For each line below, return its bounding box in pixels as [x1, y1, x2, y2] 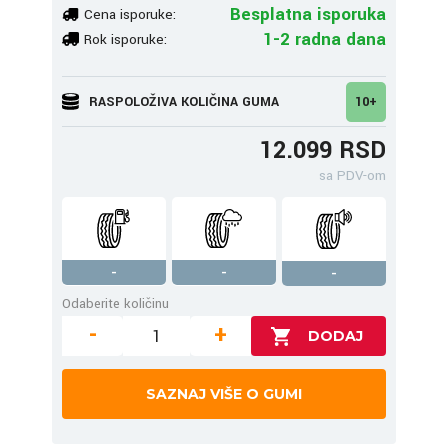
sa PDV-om [319, 166, 386, 185]
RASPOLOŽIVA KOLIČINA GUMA [89, 92, 279, 111]
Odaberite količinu [62, 294, 169, 313]
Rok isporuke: [84, 29, 167, 49]
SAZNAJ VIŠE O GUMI [146, 385, 302, 403]
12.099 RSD [260, 134, 386, 167]
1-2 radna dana [263, 26, 386, 52]
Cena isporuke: [84, 4, 176, 24]
